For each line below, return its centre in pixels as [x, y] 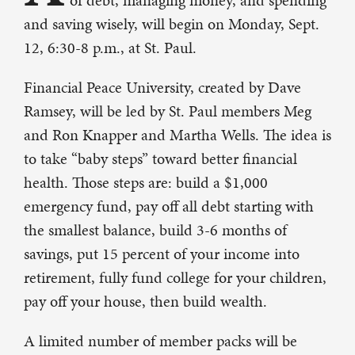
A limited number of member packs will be [160, 341]
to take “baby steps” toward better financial [160, 159]
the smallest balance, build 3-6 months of [155, 230]
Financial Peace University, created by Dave [162, 88]
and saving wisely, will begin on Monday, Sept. [172, 24]
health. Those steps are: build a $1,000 [146, 183]
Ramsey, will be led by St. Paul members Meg [168, 111]
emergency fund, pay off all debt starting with [169, 206]
